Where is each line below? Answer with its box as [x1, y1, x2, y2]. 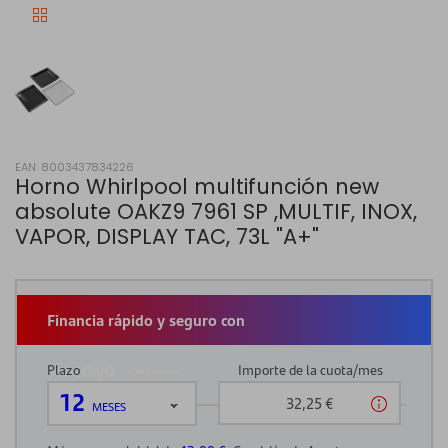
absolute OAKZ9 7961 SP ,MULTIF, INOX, [15, 196, 417, 226]
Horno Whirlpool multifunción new [15, 171, 379, 201]
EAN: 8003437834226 [15, 158, 134, 175]
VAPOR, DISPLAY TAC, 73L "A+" [15, 221, 319, 251]
